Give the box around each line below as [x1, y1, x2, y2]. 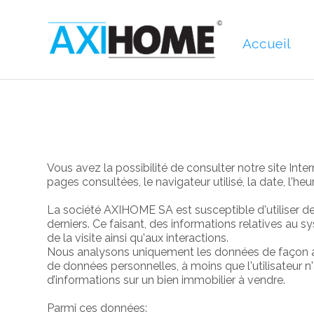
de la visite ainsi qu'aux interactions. [47, 231, 229, 245]
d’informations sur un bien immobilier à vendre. [47, 273, 286, 287]
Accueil [243, 35, 292, 51]
